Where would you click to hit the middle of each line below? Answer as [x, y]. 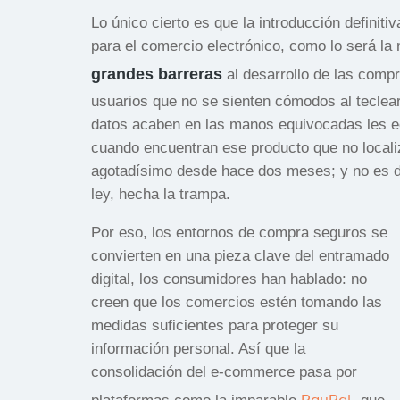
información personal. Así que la [198, 348]
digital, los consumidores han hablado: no [229, 279]
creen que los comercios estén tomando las [237, 302]
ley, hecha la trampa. [161, 194]
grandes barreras [157, 74]
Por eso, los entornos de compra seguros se [239, 232]
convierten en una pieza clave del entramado [240, 255]
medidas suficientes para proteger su [215, 325]
